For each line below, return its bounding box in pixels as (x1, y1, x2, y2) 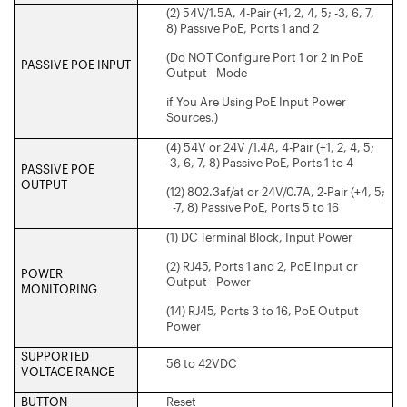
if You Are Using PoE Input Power (166, 94, 346, 109)
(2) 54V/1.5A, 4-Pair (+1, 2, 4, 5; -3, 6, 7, (166, 5, 381, 20)
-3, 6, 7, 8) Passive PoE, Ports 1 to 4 (166, 154, 353, 170)
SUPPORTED (21, 348, 89, 363)
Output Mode (166, 65, 247, 80)
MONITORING (21, 281, 97, 296)
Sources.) (166, 109, 218, 124)
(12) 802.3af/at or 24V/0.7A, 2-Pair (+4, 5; (166, 184, 385, 199)
